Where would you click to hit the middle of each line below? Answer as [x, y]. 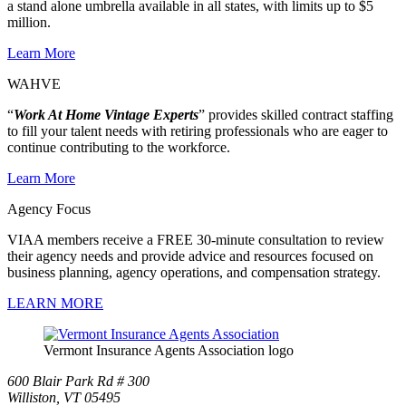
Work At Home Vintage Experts [106, 115]
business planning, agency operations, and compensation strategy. [196, 272]
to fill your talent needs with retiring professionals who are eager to [198, 131]
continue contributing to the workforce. [119, 147]
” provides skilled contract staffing [296, 115]
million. [31, 22]
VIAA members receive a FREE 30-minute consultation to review [196, 240]
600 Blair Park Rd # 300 [78, 381]
